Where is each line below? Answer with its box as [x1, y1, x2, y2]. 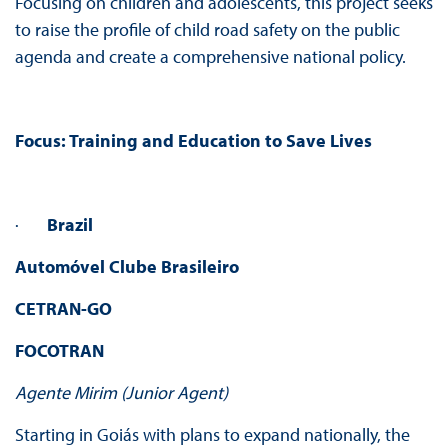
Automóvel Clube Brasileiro [14, 255, 239, 279]
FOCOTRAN [14, 339, 104, 363]
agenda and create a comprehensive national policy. [14, 45, 406, 69]
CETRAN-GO [14, 297, 112, 321]
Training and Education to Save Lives [68, 129, 372, 153]
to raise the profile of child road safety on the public [14, 18, 400, 42]
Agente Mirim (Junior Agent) [14, 381, 228, 405]
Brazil [46, 213, 93, 237]
